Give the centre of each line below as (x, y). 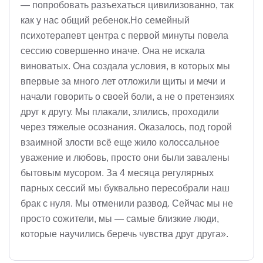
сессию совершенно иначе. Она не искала (113, 51)
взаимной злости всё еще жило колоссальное (120, 142)
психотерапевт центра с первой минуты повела (124, 36)
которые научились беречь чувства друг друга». (124, 234)
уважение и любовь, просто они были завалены (125, 158)
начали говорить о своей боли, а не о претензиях (127, 97)
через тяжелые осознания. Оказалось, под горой (126, 127)
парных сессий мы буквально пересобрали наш (125, 188)
